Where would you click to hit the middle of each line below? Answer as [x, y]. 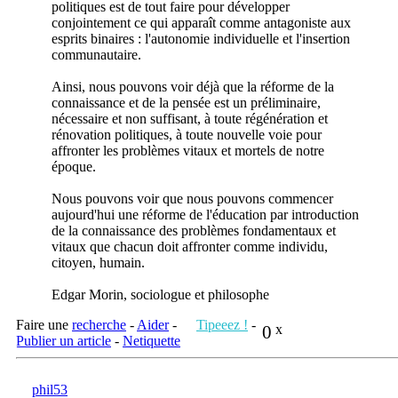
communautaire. [96, 54]
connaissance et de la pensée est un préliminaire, [186, 102]
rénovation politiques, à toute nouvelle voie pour [187, 134]
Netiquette [151, 340]
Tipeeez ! [222, 324]
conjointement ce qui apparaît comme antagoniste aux [201, 22]
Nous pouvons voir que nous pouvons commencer [192, 198]
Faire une [44, 324]
